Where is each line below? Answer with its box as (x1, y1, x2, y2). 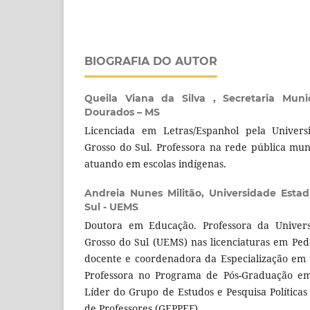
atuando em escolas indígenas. (84, 157, 226, 171)
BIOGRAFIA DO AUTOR (84, 55, 217, 69)
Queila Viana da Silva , (84, 92, 224, 105)
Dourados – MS (84, 106, 160, 119)
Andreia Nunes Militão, (84, 187, 209, 200)
